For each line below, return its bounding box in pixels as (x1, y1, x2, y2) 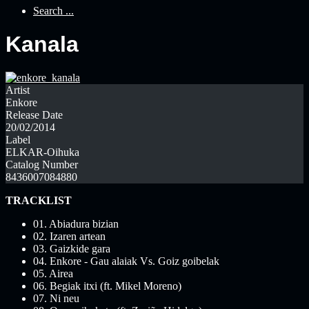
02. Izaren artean (33, 230, 106, 243)
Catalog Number (6, 159, 78, 171)
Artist (6, 84, 30, 97)
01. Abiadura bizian (33, 218, 119, 230)
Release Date (6, 109, 63, 121)
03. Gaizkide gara (33, 243, 110, 255)
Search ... (33, 4, 74, 17)
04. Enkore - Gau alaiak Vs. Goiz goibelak (33, 255, 219, 268)
